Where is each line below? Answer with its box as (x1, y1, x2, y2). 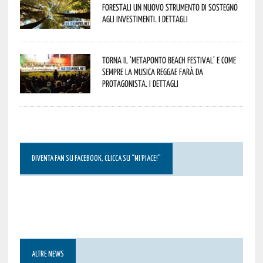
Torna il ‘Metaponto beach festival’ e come (102, 54, 236, 65)
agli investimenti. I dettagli (102, 13, 188, 24)
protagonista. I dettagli (102, 77, 178, 89)
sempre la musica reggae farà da (102, 66, 203, 77)
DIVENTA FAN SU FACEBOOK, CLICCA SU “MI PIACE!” (31, 154, 161, 163)
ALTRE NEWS (31, 250, 64, 258)
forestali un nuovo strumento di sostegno (102, 1, 238, 12)
